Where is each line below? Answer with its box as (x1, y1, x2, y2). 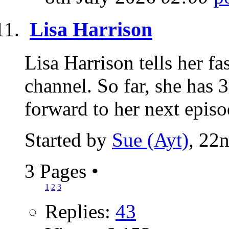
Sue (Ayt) (112, 128, 189, 151)
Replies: (45, 200, 116, 222)
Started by (25, 128, 112, 151)
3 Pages (25, 159, 91, 182)
